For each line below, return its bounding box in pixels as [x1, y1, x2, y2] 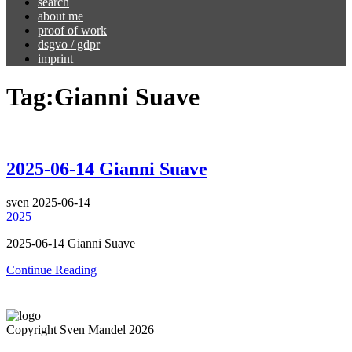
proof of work [38, 24, 107, 37]
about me [38, 9, 83, 23]
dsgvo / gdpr [38, 38, 100, 51]
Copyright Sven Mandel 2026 [6, 322, 154, 336]
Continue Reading [6, 262, 97, 277]
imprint [38, 52, 73, 65]
